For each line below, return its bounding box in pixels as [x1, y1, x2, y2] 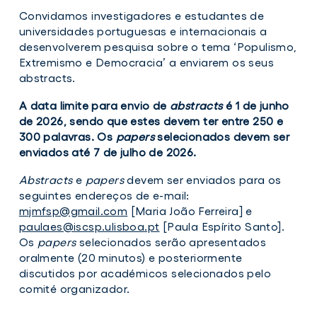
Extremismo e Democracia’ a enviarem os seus [18, 55, 275, 69]
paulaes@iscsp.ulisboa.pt [18, 219, 160, 233]
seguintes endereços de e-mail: [18, 188, 190, 202]
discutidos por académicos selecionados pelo [18, 266, 272, 279]
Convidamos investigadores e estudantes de [18, 8, 265, 22]
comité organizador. [18, 282, 130, 295]
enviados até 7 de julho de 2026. [18, 145, 197, 158]
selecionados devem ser [154, 129, 290, 143]
